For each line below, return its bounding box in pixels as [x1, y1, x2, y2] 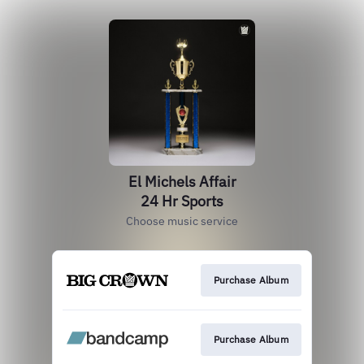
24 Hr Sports [141, 192, 223, 210]
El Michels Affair [128, 172, 236, 191]
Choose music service [126, 214, 238, 228]
